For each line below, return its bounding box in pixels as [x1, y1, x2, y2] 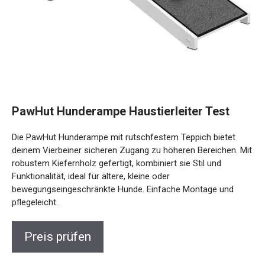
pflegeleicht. [12, 196, 58, 208]
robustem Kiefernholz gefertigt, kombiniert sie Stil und [12, 157, 221, 169]
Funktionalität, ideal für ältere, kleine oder [12, 170, 170, 182]
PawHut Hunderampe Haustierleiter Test [12, 104, 230, 118]
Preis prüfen [24, 229, 91, 244]
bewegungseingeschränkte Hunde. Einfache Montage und [12, 183, 234, 195]
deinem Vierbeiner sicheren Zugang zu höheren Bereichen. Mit [12, 144, 252, 156]
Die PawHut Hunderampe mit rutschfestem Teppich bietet [12, 131, 235, 143]
